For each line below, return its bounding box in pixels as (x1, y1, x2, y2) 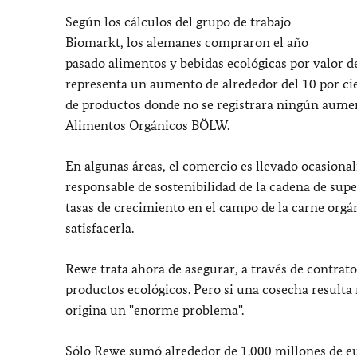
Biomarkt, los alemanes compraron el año (65, 34, 308, 50)
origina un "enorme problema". (65, 302, 244, 318)
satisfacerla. (65, 220, 134, 236)
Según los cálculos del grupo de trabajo (65, 14, 291, 29)
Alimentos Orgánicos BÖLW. (65, 117, 229, 133)
